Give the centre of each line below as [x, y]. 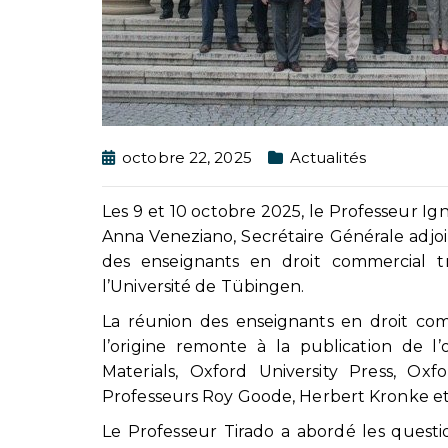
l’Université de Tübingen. [203, 287]
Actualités [327, 157]
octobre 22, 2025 [187, 157]
